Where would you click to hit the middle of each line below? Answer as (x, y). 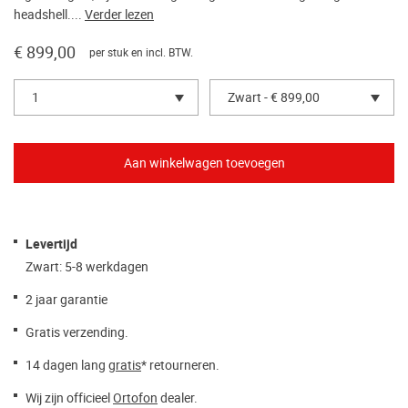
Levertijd (51, 245)
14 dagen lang (67, 366)
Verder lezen (119, 15)
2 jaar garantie (66, 300)
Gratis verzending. (77, 333)
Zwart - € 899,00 (274, 98)
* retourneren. (180, 366)
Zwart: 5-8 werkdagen (87, 267)
